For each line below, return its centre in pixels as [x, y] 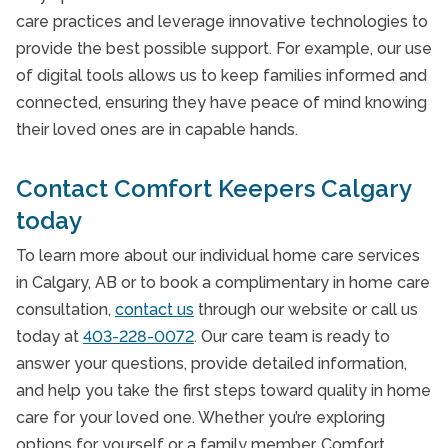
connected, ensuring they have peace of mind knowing [221, 102]
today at [49, 336]
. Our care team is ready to [292, 336]
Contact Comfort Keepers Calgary [213, 188]
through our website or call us [306, 309]
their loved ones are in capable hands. [157, 129]
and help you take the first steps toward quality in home [223, 390]
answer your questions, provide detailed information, [211, 363]
